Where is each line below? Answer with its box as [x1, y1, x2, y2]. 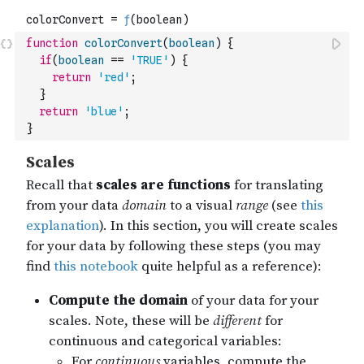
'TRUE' [130, 54, 169, 67]
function [26, 37, 78, 50]
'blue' [84, 105, 123, 118]
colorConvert [84, 37, 162, 50]
